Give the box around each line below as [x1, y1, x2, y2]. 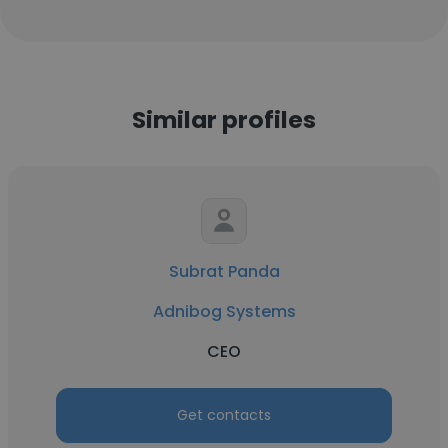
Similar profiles [132, 103, 316, 136]
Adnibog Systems [152, 300, 296, 323]
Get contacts [177, 405, 271, 425]
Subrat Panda [168, 260, 280, 283]
